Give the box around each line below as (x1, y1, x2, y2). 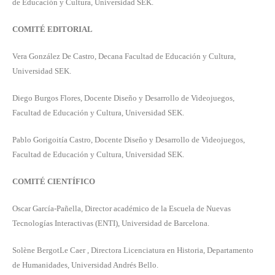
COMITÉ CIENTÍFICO (12, 177, 95, 187)
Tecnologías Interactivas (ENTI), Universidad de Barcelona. (12, 219, 209, 228)
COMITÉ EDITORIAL (12, 25, 93, 34)
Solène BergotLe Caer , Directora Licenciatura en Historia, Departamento (12, 246, 254, 255)
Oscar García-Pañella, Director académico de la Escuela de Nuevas (12, 204, 231, 214)
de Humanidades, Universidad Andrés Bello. (12, 260, 158, 270)
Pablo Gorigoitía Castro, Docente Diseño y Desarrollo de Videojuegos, (12, 135, 245, 145)
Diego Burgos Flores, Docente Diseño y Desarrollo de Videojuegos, (12, 93, 234, 103)
